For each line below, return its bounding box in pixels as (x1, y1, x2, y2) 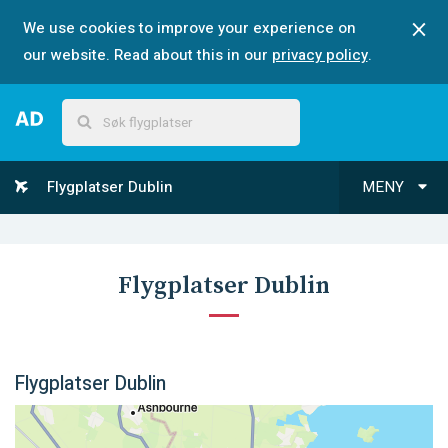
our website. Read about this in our (22, 44, 268, 66)
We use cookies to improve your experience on (22, 17, 356, 39)
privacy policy (271, 44, 368, 66)
